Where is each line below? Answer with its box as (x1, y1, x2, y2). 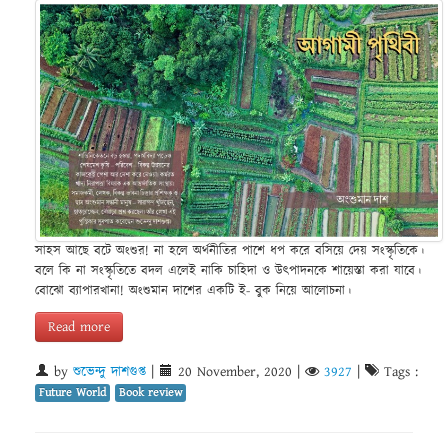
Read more (48, 316, 110, 337)
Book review (119, 383, 182, 401)
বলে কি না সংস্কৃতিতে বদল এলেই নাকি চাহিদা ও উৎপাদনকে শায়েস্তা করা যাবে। (35, 261, 421, 281)
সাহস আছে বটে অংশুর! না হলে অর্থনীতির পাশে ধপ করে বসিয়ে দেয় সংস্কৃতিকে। (35, 241, 424, 261)
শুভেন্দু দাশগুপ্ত (73, 361, 146, 382)
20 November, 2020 (173, 361, 297, 382)
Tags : (379, 361, 418, 382)
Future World (39, 383, 106, 401)
